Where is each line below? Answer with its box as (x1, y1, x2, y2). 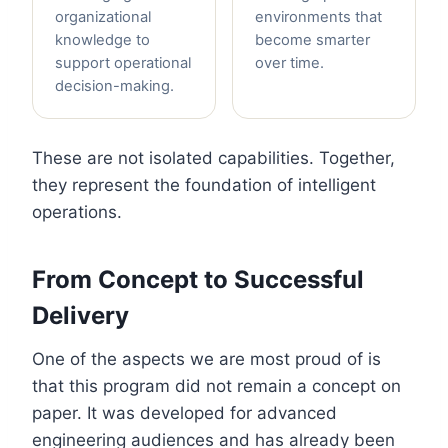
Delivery (32, 301, 129, 331)
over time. (255, 54, 324, 73)
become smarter (255, 31, 370, 50)
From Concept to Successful (32, 265, 364, 295)
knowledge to (55, 31, 150, 50)
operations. (32, 202, 122, 223)
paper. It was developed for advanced (32, 403, 337, 424)
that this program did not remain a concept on (32, 376, 401, 397)
